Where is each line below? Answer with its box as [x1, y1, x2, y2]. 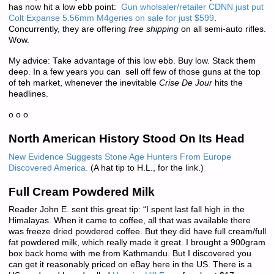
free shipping [128, 24, 179, 34]
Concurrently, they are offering [8, 24, 128, 34]
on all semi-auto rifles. [178, 24, 266, 34]
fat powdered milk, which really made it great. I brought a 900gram [8, 238, 265, 248]
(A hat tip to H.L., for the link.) [87, 163, 204, 172]
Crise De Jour [156, 78, 212, 88]
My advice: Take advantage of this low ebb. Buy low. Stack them [8, 56, 256, 66]
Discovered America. [8, 163, 88, 172]
